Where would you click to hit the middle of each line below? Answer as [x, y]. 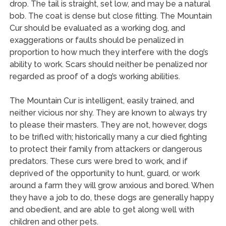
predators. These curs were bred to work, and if [98, 161]
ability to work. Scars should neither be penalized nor [108, 64]
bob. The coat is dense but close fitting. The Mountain [110, 16]
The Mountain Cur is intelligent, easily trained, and [102, 100]
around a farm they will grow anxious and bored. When [111, 185]
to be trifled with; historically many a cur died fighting [108, 137]
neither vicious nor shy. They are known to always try [108, 112]
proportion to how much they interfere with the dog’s [109, 52]
